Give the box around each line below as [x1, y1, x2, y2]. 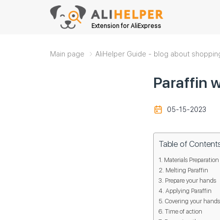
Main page [50, 50, 84, 58]
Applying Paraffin [165, 187, 212, 194]
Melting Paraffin [165, 166, 208, 174]
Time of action [165, 207, 202, 215]
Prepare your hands [165, 176, 216, 184]
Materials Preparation [164, 156, 219, 164]
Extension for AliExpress [91, 23, 161, 29]
